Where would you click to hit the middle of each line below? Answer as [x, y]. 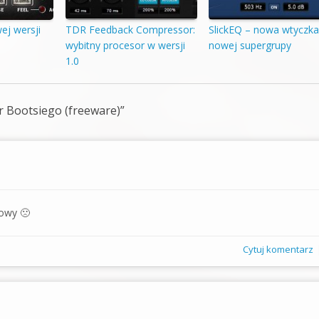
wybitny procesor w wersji [125, 46]
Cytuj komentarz [278, 249]
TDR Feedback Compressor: [130, 30]
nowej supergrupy [250, 46]
